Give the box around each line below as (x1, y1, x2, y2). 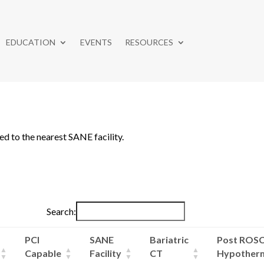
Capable (25, 247, 62, 259)
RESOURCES (124, 37, 173, 47)
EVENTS (80, 37, 112, 47)
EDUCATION (5, 37, 55, 47)
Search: (46, 206, 76, 217)
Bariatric (150, 234, 189, 246)
